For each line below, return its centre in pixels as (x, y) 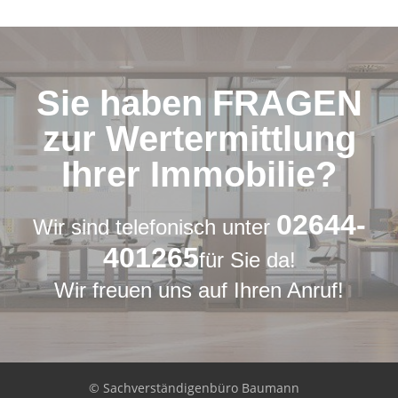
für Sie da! (247, 260)
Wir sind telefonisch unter (154, 227)
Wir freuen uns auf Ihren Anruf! (199, 291)
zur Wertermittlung (199, 139)
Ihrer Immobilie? (199, 175)
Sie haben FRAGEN (199, 103)
